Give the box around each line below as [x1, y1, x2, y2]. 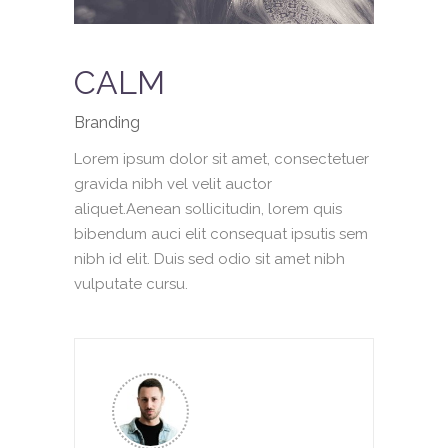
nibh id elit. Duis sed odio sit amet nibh [74, 250, 345, 269]
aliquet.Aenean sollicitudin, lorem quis [74, 200, 342, 219]
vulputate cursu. [74, 275, 188, 294]
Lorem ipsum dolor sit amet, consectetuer [74, 150, 369, 169]
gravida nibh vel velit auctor [74, 175, 272, 194]
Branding [74, 113, 140, 133]
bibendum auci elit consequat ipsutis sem [74, 225, 368, 244]
